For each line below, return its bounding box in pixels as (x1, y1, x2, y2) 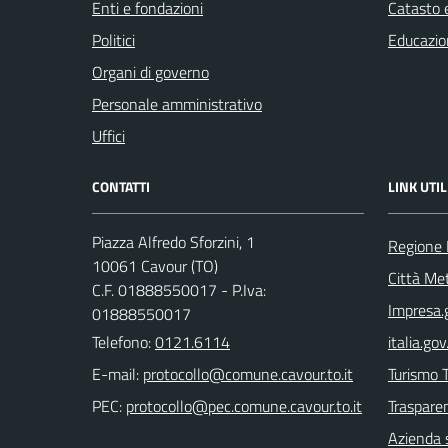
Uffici (92, 124, 125, 148)
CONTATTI (92, 176, 150, 197)
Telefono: (92, 330, 155, 354)
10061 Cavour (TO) (92, 254, 218, 278)
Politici (92, 28, 135, 52)
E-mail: (92, 362, 139, 386)
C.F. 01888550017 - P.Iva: (92, 278, 266, 302)
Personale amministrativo (92, 92, 262, 116)
